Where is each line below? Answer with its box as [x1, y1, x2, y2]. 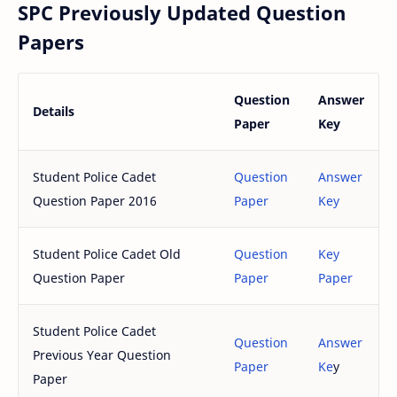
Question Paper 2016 [33, 191, 157, 209]
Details [33, 102, 74, 120]
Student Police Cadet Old [33, 245, 181, 262]
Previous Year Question [33, 346, 171, 363]
